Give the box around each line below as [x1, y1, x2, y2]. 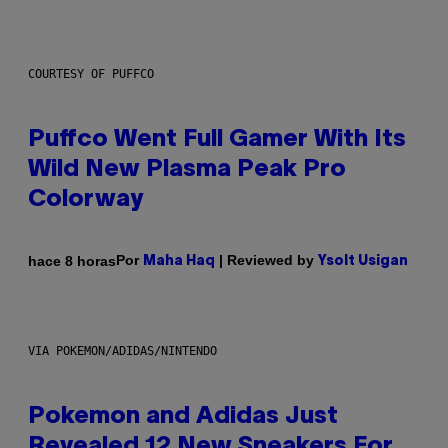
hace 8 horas [28, 252, 116, 269]
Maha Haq [143, 255, 215, 269]
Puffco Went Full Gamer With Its [28, 129, 406, 152]
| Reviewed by [215, 252, 318, 269]
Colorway [28, 189, 143, 212]
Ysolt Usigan [318, 255, 408, 269]
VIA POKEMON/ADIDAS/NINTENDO [28, 344, 217, 359]
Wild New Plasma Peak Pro [28, 159, 346, 182]
